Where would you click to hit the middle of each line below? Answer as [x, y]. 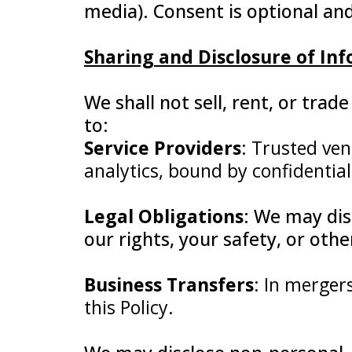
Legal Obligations [164, 216]
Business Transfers [169, 284]
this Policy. [129, 307]
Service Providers [163, 148]
